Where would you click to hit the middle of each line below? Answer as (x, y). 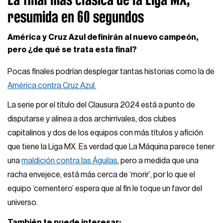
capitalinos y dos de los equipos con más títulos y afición (106, 133)
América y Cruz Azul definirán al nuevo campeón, (103, 37)
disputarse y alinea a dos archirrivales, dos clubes (92, 119)
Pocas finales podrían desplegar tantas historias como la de (111, 71)
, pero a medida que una (158, 161)
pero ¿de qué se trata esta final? (72, 50)
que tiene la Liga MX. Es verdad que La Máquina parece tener (111, 147)
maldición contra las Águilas (70, 161)
